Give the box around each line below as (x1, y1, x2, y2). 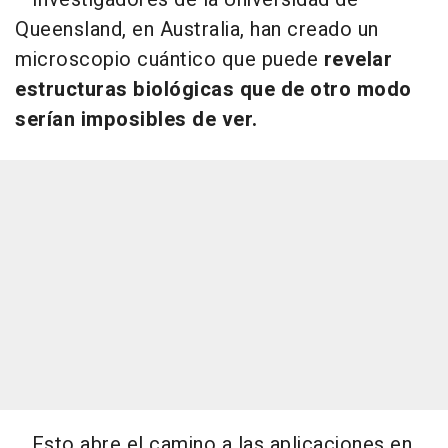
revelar (323, 44, 392, 74)
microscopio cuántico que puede (15, 44, 324, 74)
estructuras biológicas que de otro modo (15, 74, 412, 104)
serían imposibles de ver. (15, 104, 258, 134)
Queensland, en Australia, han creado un (15, 14, 379, 44)
